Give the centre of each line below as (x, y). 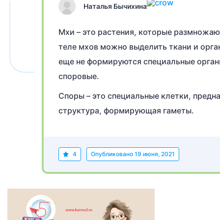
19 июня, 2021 (155, 154)
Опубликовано (113, 154)
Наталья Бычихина (115, 6)
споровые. (79, 76)
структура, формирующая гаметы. (126, 110)
